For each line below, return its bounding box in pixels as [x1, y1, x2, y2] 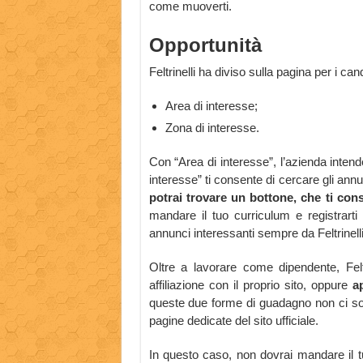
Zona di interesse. [164, 121, 259, 135]
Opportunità [148, 34, 262, 57]
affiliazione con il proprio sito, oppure [148, 278, 353, 293]
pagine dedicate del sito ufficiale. [148, 314, 318, 328]
